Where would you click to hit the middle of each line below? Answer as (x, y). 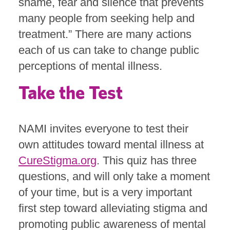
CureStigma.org (57, 161)
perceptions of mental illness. (90, 66)
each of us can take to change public (109, 50)
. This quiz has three (147, 161)
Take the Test (71, 93)
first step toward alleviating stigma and (113, 208)
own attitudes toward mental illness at (111, 145)
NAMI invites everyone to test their (103, 129)
